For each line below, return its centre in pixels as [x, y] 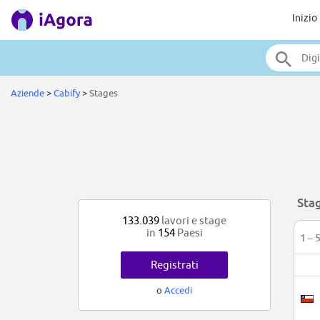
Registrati [174, 265]
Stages [105, 93]
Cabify [67, 93]
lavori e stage [193, 221]
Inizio [304, 18]
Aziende [27, 93]
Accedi [178, 290]
